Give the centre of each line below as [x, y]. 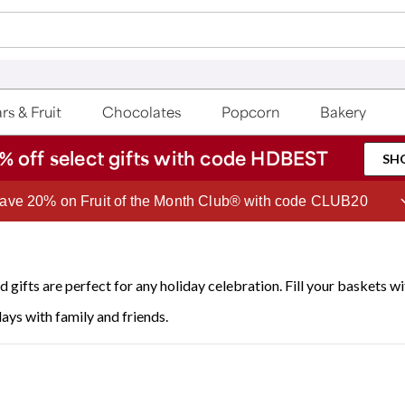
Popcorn [250, 112]
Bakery [344, 112]
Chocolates [142, 112]
